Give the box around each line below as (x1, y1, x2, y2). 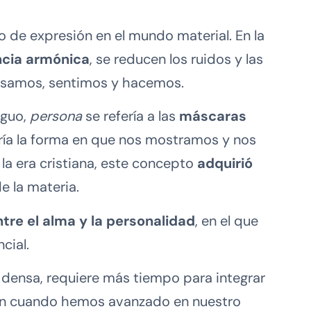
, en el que (195, 211, 258, 230)
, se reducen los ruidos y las (90, 50, 263, 68)
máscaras (179, 107, 246, 126)
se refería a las (82, 107, 179, 126)
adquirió (197, 154, 253, 173)
